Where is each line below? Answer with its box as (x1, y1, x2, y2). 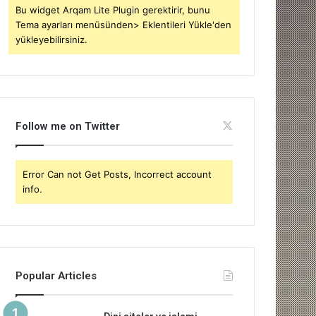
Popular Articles (16, 269, 97, 282)
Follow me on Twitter (16, 120, 121, 133)
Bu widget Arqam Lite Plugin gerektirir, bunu (16, 4, 211, 16)
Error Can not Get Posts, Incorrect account (23, 169, 212, 180)
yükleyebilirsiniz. (16, 34, 88, 45)
